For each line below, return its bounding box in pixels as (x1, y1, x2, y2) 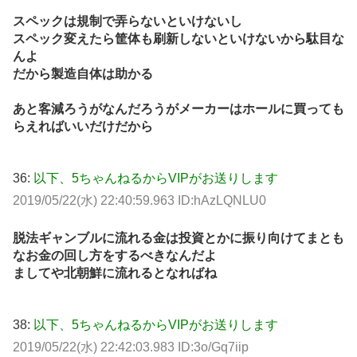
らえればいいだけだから (13, 120, 153, 134)
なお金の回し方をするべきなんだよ (13, 249, 217, 263)
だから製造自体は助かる (13, 66, 153, 80)
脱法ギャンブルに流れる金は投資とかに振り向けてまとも (13, 231, 344, 245)
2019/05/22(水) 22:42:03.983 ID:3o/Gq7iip (13, 340, 249, 355)
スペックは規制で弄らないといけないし (13, 14, 242, 28)
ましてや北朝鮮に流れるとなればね (13, 266, 217, 280)
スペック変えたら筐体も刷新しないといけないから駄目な (13, 31, 344, 45)
